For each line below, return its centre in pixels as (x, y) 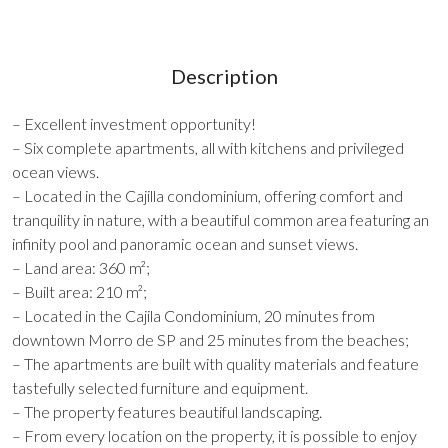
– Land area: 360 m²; (81, 267)
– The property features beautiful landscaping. (167, 411)
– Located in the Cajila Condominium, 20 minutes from (193, 315)
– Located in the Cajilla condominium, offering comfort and (207, 195)
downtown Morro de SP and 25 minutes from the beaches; (210, 339)
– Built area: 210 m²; (79, 291)
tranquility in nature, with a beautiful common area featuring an (220, 219)
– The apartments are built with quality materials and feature (215, 363)
